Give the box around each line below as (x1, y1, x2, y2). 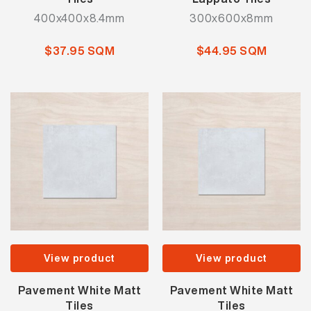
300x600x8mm (190, 10, 274, 26)
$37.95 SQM (44, 42, 115, 59)
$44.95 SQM (196, 42, 267, 59)
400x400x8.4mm (34, 10, 125, 26)
